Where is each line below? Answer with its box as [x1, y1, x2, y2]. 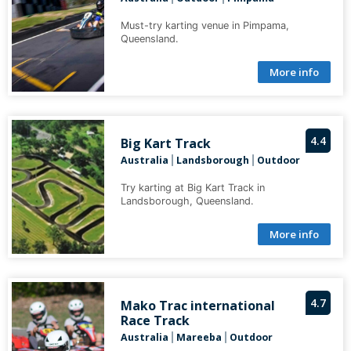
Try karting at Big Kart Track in [120, 182, 265, 194]
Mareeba [175, 331, 222, 345]
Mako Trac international [120, 297, 275, 315]
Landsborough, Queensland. [120, 195, 254, 208]
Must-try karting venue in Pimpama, [120, 20, 289, 32]
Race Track [120, 312, 190, 330]
